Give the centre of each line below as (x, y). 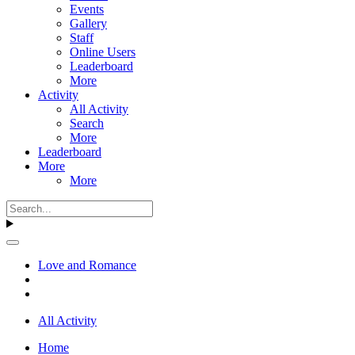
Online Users (103, 52)
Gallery (88, 23)
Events (87, 9)
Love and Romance (87, 265)
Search (87, 123)
